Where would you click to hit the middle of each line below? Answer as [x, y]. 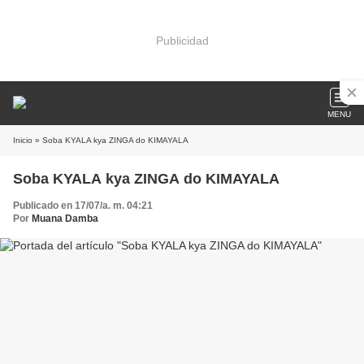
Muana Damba [65, 219]
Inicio [23, 140]
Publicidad [182, 40]
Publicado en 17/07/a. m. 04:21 [83, 206]
